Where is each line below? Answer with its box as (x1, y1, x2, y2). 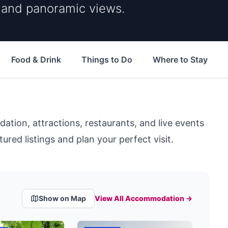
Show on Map (38, 194, 86, 203)
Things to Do (81, 54, 132, 65)
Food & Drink (11, 54, 61, 65)
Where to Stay (153, 54, 208, 65)
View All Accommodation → (94, 194, 192, 203)
